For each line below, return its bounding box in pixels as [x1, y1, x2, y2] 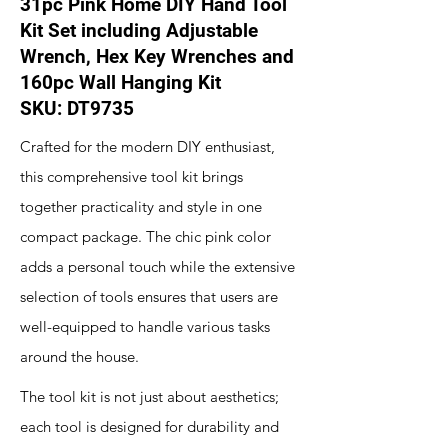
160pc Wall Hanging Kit [20, 71, 221, 94]
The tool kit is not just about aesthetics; [20, 387, 279, 406]
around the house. [20, 347, 139, 366]
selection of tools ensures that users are [20, 287, 278, 306]
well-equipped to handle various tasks [20, 317, 270, 336]
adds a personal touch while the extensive [20, 257, 295, 276]
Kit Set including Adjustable [20, 19, 258, 42]
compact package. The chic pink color [20, 227, 271, 246]
